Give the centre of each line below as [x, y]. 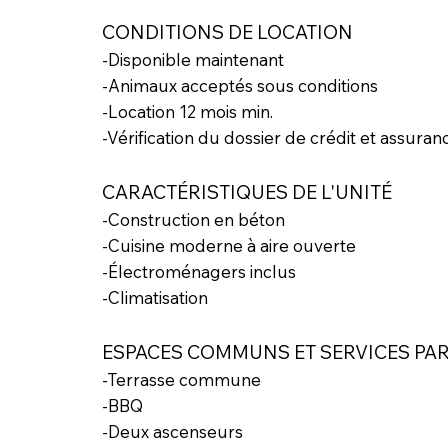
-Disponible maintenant [192, 60]
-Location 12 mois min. [187, 112]
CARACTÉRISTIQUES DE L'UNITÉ [246, 192]
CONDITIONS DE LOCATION [227, 32]
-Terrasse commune [181, 380]
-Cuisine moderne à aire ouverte [228, 246]
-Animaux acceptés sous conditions [239, 86]
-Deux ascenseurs [172, 432]
